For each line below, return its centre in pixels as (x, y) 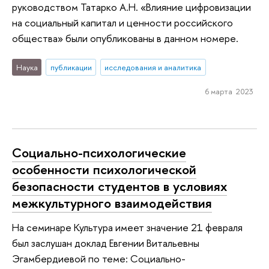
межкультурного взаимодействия (112, 203)
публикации (71, 68)
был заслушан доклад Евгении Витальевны (106, 243)
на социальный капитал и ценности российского (122, 22)
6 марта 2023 (229, 91)
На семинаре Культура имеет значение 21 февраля (127, 227)
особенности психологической (104, 170)
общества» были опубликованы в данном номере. (125, 38)
